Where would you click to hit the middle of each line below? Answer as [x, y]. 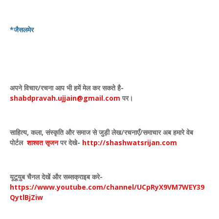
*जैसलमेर [22, 30]
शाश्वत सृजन [43, 142]
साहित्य [18, 132]
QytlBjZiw [27, 197]
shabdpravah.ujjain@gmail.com [66, 98]
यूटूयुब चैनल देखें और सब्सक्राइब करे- [56, 177]
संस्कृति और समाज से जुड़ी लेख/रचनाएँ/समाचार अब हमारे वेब [119, 132]
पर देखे [69, 142]
